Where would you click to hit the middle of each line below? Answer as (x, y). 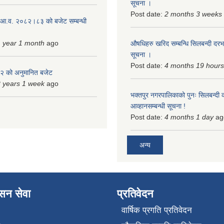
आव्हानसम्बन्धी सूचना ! (158, 106)
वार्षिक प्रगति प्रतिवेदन (156, 210)
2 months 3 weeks (193, 14)
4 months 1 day (189, 117)
